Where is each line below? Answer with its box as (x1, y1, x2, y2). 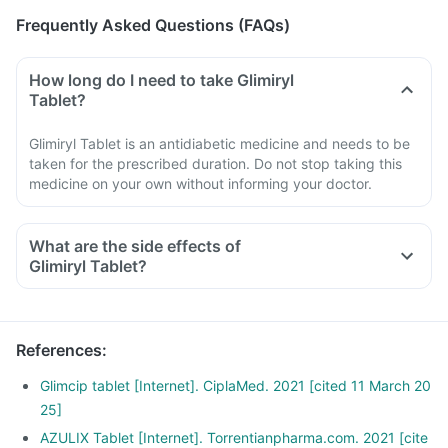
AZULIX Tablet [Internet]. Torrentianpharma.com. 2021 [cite (40, 429, 428, 446)
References (16, 340, 102, 360)
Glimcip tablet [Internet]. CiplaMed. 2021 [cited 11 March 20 (40, 377, 431, 394)
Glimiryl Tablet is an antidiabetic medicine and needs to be (29, 135, 410, 152)
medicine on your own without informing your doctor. (29, 175, 372, 192)
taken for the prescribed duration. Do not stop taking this (29, 155, 402, 172)
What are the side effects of (29, 236, 241, 256)
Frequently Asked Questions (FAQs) (16, 15, 290, 35)
